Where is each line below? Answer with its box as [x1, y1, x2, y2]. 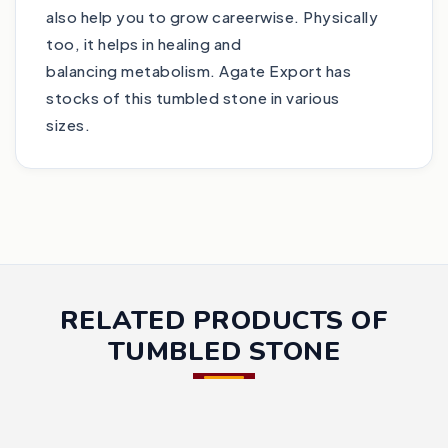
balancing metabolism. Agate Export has [46, 61, 351, 81]
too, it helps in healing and [46, 34, 241, 54]
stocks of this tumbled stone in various [46, 88, 340, 108]
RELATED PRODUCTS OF [59, 302, 389, 339]
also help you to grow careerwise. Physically [46, 7, 378, 27]
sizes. [46, 115, 90, 135]
